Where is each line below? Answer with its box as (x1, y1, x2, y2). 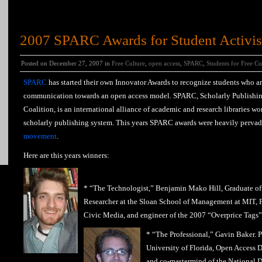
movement (23, 132, 57, 140)
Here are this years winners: (23, 151, 109, 160)
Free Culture (112, 60, 145, 67)
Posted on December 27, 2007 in (21, 60, 112, 67)
